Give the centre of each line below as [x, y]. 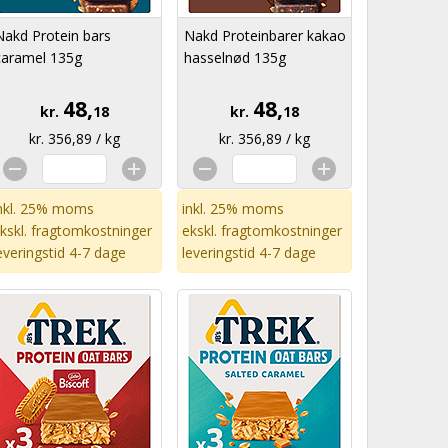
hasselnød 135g [235, 57]
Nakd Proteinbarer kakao [265, 35]
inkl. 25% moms [233, 208]
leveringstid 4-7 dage [249, 252]
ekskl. [201, 230]
